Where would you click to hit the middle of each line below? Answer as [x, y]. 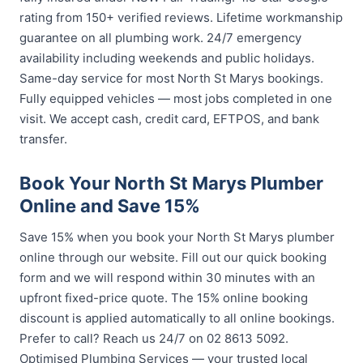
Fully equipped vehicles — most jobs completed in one [176, 98]
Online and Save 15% [110, 206]
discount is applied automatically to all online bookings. [177, 318]
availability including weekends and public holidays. [167, 58]
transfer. [43, 139]
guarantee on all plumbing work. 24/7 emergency [160, 38]
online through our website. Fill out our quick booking [173, 257]
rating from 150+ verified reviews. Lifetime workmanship [181, 17]
